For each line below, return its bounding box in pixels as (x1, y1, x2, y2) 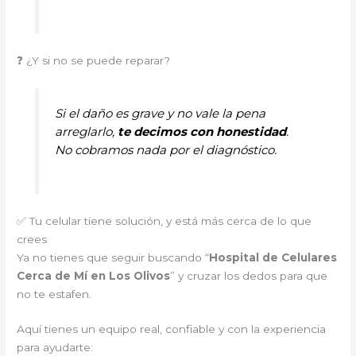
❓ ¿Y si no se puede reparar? (17, 54, 171, 68)
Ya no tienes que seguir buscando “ (17, 250, 210, 264)
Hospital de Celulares (209, 250, 338, 264)
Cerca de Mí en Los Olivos (17, 269, 171, 282)
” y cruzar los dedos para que (170, 269, 328, 282)
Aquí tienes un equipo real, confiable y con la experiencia (17, 323, 327, 336)
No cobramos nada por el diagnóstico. (54, 141, 277, 157)
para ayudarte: (17, 341, 94, 354)
